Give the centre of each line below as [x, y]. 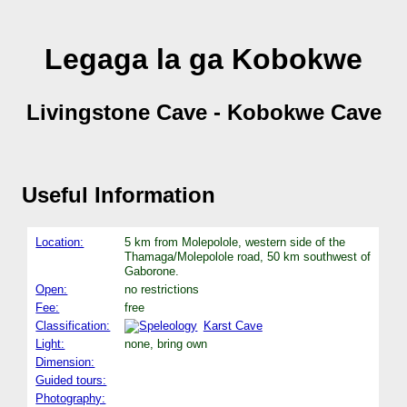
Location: [60, 242]
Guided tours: [71, 380]
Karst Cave [233, 325]
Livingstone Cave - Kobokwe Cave [203, 112]
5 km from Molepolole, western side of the [235, 242]
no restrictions [162, 289]
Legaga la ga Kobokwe [203, 60]
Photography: [71, 398]
